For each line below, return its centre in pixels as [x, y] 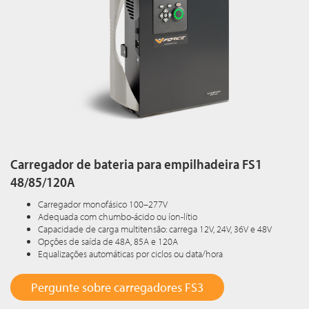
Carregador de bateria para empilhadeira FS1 [136, 164]
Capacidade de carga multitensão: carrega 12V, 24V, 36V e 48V [155, 229]
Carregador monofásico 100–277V [103, 205]
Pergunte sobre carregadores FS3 [117, 288]
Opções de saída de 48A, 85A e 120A [108, 242]
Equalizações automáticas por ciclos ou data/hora [130, 254]
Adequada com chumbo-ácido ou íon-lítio [118, 217]
